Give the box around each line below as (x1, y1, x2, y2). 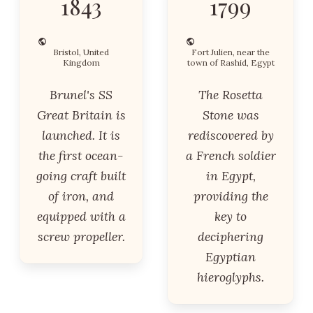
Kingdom (62, 57, 100, 68)
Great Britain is (36, 107, 126, 123)
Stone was (202, 107, 259, 123)
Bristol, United (53, 47, 109, 57)
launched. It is (42, 127, 120, 143)
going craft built (36, 168, 126, 184)
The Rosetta (198, 87, 263, 103)
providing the (193, 188, 268, 204)
